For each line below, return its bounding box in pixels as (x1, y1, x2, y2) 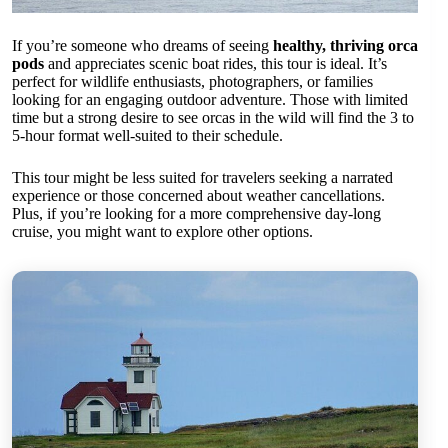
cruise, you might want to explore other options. (12, 223, 313, 241)
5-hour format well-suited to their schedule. (12, 127, 283, 145)
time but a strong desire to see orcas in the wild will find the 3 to (12, 109, 414, 127)
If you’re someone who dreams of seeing (12, 37, 273, 55)
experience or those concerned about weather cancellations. (12, 187, 385, 205)
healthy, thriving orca (273, 37, 418, 55)
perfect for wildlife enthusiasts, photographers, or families (12, 73, 373, 91)
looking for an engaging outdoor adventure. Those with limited (12, 91, 408, 109)
